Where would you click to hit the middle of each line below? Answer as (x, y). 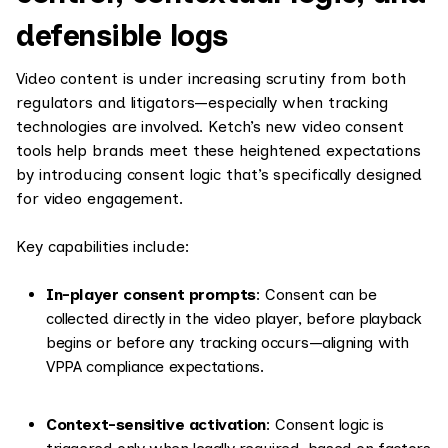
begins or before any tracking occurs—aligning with (228, 342)
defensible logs (122, 35)
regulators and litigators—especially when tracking (202, 102)
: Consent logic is (324, 424)
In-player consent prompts (151, 294)
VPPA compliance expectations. (155, 366)
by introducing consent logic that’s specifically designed (219, 174)
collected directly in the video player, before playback (234, 318)
